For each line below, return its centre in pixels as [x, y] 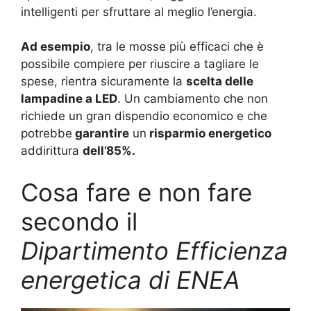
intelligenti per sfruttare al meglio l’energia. [139, 11]
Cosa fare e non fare [136, 192]
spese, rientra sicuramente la [103, 82]
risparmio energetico [209, 134]
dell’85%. [109, 151]
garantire [101, 134]
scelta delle [220, 82]
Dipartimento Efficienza [154, 250]
